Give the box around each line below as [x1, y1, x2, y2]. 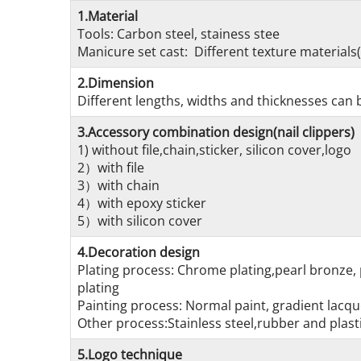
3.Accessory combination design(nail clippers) [77, 123, 355, 141]
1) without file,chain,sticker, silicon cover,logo [77, 141, 351, 159]
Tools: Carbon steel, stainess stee [77, 25, 280, 43]
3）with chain [77, 176, 160, 194]
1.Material [77, 7, 138, 25]
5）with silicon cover [77, 212, 202, 230]
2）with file [77, 159, 144, 176]
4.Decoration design [77, 243, 200, 261]
